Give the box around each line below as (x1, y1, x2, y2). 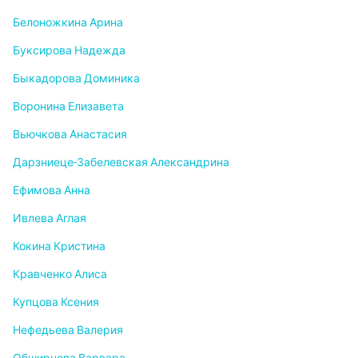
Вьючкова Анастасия (13, 128, 127, 141)
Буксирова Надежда (13, 44, 125, 58)
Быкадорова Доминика (13, 72, 140, 86)
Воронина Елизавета (13, 100, 124, 113)
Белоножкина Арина (13, 16, 123, 30)
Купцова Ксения (13, 296, 99, 309)
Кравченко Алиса (13, 268, 107, 281)
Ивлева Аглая (13, 212, 86, 225)
